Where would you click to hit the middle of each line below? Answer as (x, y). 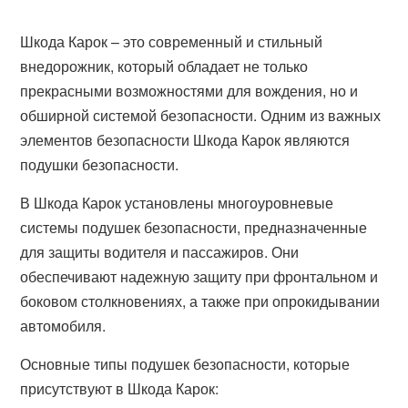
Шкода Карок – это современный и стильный (172, 41)
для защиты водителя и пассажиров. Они (160, 252)
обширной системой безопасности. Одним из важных (201, 115)
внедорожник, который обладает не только (164, 66)
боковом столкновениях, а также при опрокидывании (200, 301)
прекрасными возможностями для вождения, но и (189, 91)
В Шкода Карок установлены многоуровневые (177, 203)
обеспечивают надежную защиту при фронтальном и (199, 276)
